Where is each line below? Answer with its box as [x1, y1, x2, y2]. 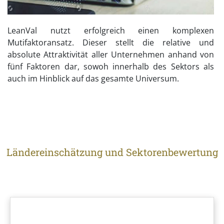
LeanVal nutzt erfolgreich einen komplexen [7, 25, 214, 36]
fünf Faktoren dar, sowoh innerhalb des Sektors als [7, 61, 214, 72]
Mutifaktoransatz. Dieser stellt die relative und [7, 37, 214, 48]
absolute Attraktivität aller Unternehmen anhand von [7, 49, 214, 60]
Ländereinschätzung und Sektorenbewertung [6, 145, 218, 158]
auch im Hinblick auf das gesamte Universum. [7, 73, 179, 84]
